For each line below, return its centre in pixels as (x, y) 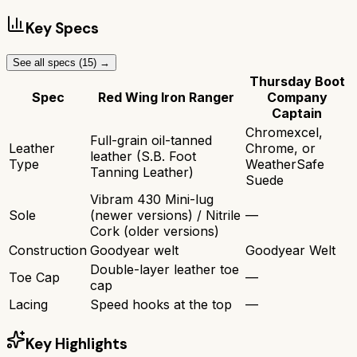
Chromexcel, (284, 132)
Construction (48, 250)
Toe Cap (34, 277)
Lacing (28, 304)
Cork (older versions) (155, 231)
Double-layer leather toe (165, 269)
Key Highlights (76, 343)
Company (297, 97)
